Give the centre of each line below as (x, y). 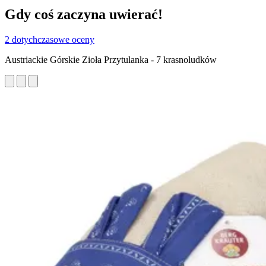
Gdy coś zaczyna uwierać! (84, 14)
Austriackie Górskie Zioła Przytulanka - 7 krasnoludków (111, 59)
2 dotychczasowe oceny (50, 39)
